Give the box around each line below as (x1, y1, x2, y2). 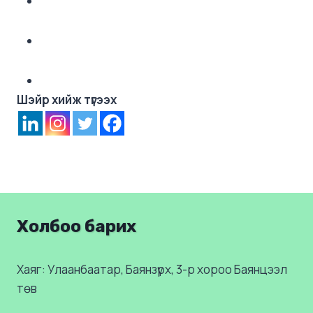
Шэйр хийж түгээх (17, 91, 117, 108)
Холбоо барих (17, 216, 136, 236)
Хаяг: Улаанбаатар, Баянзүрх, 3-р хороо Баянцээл (17, 261, 287, 277)
